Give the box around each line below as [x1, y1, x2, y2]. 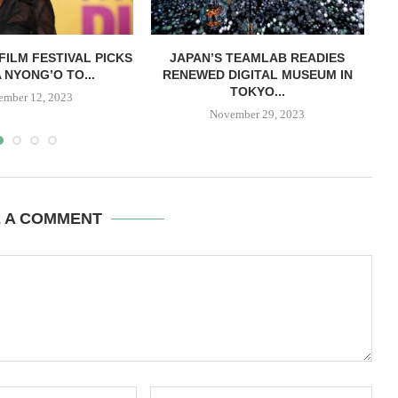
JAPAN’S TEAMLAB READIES [170, 51, 346, 66]
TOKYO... [229, 84, 285, 99]
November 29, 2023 [210, 107, 306, 122]
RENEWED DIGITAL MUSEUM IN [162, 68, 353, 83]
